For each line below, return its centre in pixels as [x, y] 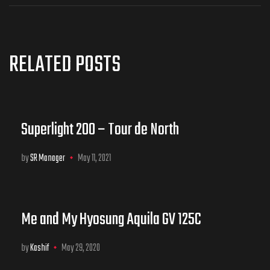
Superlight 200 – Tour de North [100, 130]
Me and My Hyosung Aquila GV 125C [111, 220]
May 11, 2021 [94, 159]
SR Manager [48, 159]
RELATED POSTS [65, 66]
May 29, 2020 [81, 249]
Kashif [39, 249]
